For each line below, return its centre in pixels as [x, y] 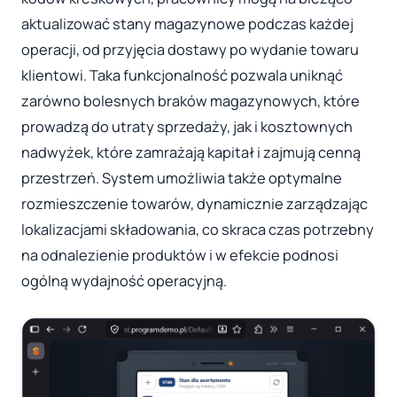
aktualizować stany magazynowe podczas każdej [187, 23]
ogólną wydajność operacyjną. [124, 280]
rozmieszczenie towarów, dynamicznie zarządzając [195, 203]
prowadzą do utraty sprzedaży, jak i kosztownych [187, 126]
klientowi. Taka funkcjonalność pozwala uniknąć [182, 75]
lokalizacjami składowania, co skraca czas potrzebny [198, 229]
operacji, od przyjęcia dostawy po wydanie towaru [190, 49]
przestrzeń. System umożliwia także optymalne [182, 178]
